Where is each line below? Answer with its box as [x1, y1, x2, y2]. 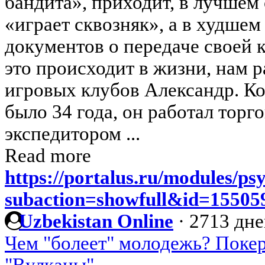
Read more [5, 145, 91, 167]
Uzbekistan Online [19, 211, 173, 232]
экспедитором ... [5, 123, 140, 145]
